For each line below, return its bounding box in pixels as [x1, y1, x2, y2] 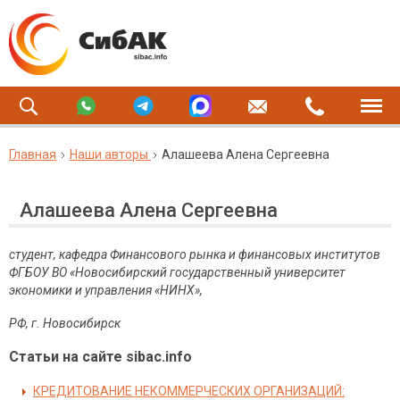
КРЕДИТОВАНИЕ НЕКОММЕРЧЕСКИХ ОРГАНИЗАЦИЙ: [33, 384, 345, 398]
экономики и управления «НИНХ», [9, 283, 203, 297]
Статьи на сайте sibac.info [9, 348, 192, 365]
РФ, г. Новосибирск [9, 316, 121, 330]
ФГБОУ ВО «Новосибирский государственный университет [9, 265, 346, 279]
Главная [9, 147, 56, 162]
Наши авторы [70, 147, 148, 162]
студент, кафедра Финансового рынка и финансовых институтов [9, 247, 380, 262]
